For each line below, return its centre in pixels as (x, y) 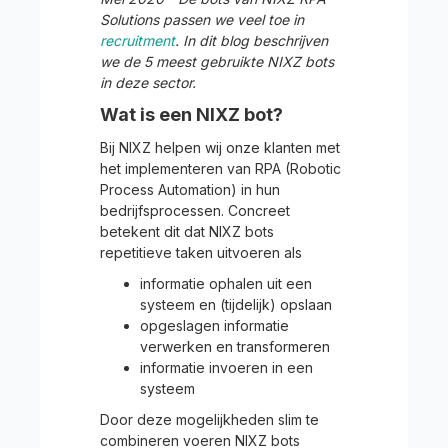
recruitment (137, 40)
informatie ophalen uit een (226, 283)
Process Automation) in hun (190, 189)
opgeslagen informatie (214, 325)
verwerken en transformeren (237, 346)
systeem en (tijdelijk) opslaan (236, 304)
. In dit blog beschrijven (251, 40)
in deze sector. (148, 82)
